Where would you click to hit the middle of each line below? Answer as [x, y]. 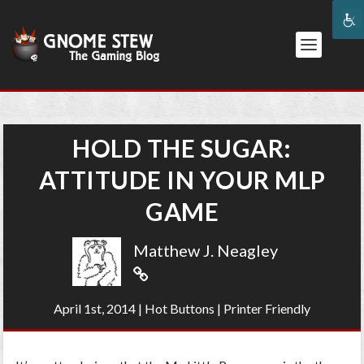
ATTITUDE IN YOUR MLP [182, 180]
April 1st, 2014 [95, 308]
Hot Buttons [180, 308]
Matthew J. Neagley [206, 250]
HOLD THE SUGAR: [182, 148]
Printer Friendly [267, 308]
